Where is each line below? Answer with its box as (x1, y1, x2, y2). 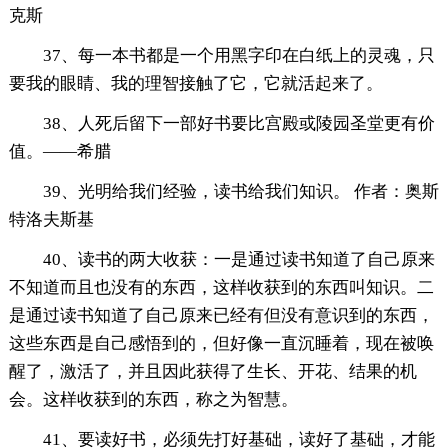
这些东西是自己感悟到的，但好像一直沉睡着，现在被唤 (8, 334, 434, 354)
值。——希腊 (8, 142, 111, 162)
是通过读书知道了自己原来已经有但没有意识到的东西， (8, 306, 434, 326)
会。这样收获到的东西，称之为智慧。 (8, 390, 298, 410)
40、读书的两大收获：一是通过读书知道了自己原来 (42, 250, 435, 270)
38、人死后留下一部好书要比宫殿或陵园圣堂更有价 (42, 114, 435, 134)
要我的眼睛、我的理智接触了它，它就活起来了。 (8, 74, 383, 94)
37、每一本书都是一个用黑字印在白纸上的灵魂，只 (42, 46, 435, 66)
